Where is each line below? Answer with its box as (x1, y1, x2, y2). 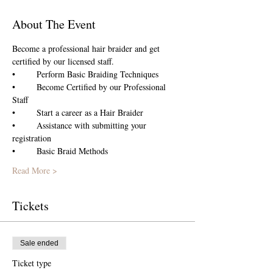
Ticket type (12, 257, 51, 269)
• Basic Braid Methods (37, 144, 111, 157)
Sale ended (20, 238, 58, 247)
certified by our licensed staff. (12, 55, 114, 67)
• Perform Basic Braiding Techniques (37, 68, 158, 80)
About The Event (12, 15, 96, 32)
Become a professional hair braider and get (12, 42, 162, 54)
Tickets (12, 197, 49, 214)
